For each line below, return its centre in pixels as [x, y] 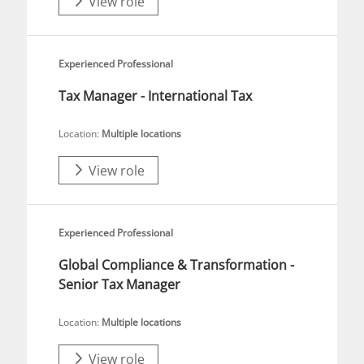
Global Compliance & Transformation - [176, 265]
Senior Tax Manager [119, 284]
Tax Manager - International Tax [155, 96]
